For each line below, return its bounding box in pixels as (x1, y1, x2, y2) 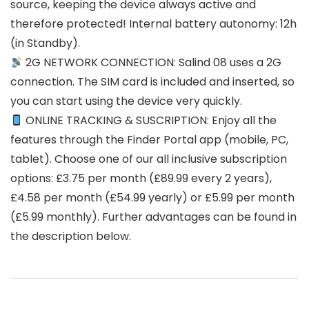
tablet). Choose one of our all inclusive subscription (10, 151, 287, 168)
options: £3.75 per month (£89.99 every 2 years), (10, 170, 272, 187)
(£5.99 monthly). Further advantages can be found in (10, 209, 297, 226)
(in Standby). (10, 35, 80, 52)
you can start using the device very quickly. (10, 93, 242, 110)
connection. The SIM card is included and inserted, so (10, 74, 295, 90)
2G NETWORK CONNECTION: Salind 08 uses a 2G (23, 54, 282, 71)
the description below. (10, 228, 131, 245)
